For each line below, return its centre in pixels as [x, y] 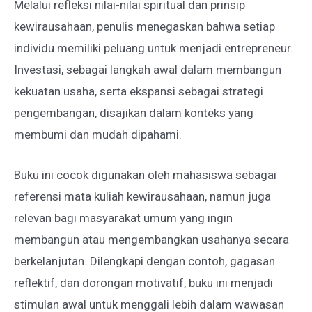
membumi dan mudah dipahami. [98, 134]
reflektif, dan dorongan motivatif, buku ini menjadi [143, 283]
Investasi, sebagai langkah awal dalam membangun [148, 69]
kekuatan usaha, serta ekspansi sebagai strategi [139, 91]
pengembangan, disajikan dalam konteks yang [134, 112]
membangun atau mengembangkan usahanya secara [151, 240]
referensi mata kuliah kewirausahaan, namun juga [142, 197]
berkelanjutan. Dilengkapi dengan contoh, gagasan [145, 262]
